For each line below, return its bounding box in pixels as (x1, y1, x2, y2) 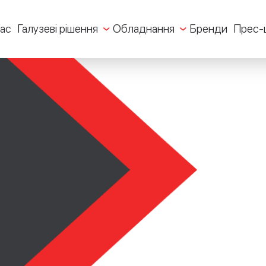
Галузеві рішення (17, 22, 98, 36)
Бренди (189, 22, 227, 36)
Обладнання (113, 22, 175, 36)
